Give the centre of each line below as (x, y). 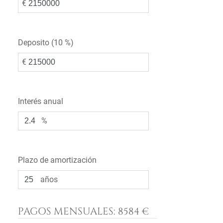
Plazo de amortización (57, 160)
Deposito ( (36, 43)
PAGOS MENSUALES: (68, 211)
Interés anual (41, 101)
